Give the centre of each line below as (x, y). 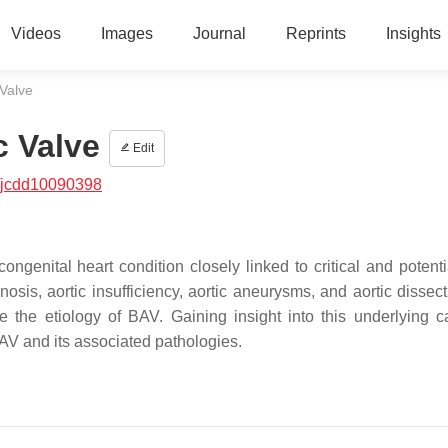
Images (126, 33)
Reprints (315, 33)
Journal (219, 33)
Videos (35, 33)
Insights (413, 33)
